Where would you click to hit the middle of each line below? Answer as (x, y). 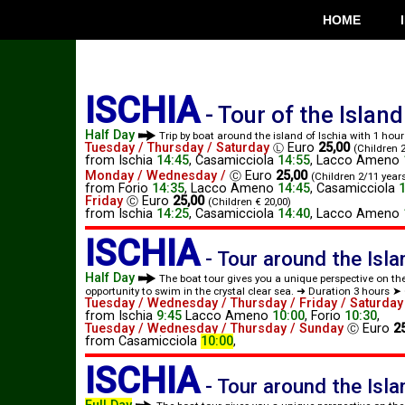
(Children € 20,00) (250, 202)
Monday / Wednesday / (157, 176)
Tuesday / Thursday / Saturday (177, 148)
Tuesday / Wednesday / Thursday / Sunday (214, 328)
